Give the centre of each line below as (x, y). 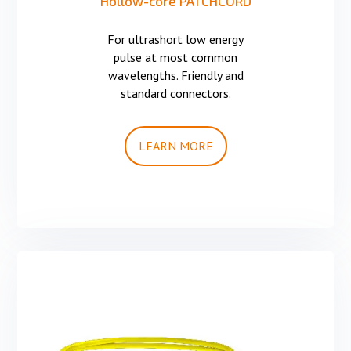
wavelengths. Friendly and (175, 75)
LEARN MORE (175, 145)
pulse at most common (175, 57)
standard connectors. (175, 93)
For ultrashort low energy (175, 39)
